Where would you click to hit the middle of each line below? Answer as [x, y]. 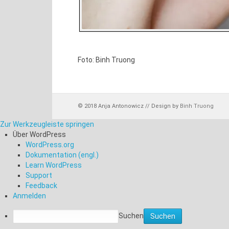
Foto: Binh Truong [106, 60]
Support [39, 175]
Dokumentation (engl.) [62, 155]
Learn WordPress [54, 165]
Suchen [131, 215]
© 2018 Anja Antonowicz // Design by [129, 106]
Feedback [41, 186]
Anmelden [29, 196]
